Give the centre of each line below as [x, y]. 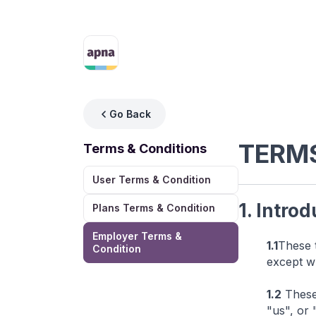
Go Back [130, 114]
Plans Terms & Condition [154, 208]
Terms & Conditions [145, 148]
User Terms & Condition [152, 180]
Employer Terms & [137, 236]
